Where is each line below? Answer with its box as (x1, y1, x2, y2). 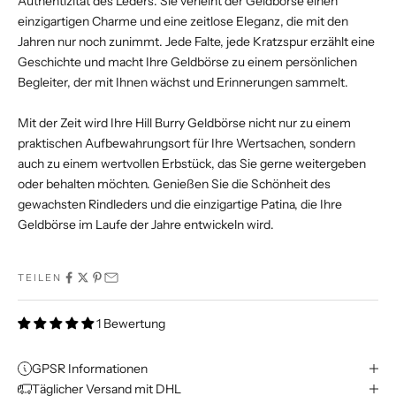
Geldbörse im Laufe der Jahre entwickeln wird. (18, 216, 274, 232)
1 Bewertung (96, 315, 165, 331)
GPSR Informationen (32, 360, 148, 377)
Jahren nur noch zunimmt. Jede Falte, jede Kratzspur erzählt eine (18, 33, 375, 49)
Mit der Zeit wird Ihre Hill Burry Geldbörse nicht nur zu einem (18, 114, 351, 131)
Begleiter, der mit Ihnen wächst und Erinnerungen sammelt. (18, 73, 348, 90)
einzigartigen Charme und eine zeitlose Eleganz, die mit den (18, 12, 348, 29)
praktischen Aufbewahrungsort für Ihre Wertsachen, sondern (18, 134, 355, 151)
